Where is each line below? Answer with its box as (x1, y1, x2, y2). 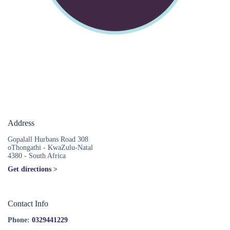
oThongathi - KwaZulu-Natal (8, 144, 93, 151)
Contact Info (8, 199, 48, 208)
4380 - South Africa (8, 152, 66, 160)
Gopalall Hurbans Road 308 (8, 136, 88, 143)
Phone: (8, 216, 30, 224)
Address (8, 119, 34, 127)
